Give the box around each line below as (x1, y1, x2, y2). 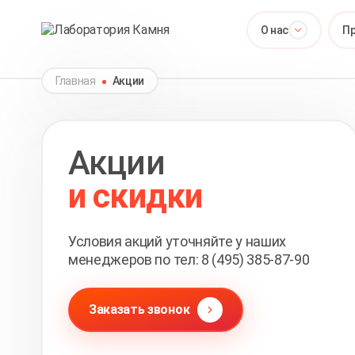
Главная (55, 74, 96, 87)
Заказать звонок (89, 302, 190, 317)
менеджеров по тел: (68, 251, 201, 268)
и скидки (68, 177, 203, 216)
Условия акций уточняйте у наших (68, 233, 287, 250)
